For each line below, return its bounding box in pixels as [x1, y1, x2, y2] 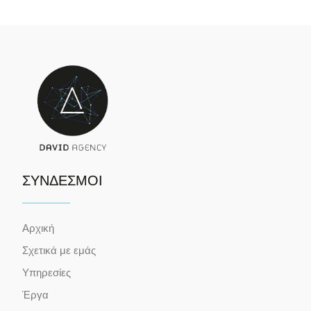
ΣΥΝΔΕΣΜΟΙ [22, 172, 103, 188]
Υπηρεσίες [22, 266, 72, 278]
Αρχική [22, 221, 55, 234]
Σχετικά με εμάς [22, 244, 96, 256]
